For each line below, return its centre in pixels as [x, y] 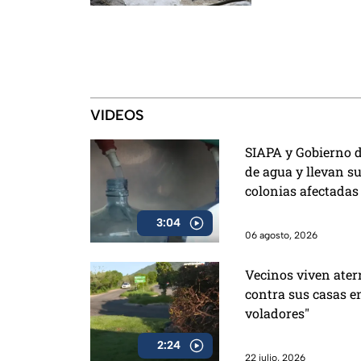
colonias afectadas [302, 191]
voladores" [277, 313]
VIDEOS [117, 115]
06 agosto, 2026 [281, 235]
